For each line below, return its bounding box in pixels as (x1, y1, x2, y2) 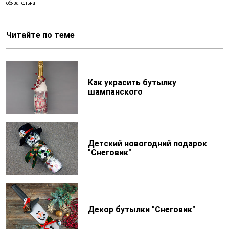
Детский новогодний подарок (87, 139, 207, 149)
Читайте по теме (6, 30, 75, 40)
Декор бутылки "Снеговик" (87, 204, 195, 214)
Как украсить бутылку (87, 77, 176, 87)
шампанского (87, 86, 143, 97)
